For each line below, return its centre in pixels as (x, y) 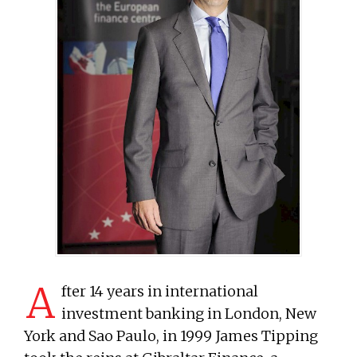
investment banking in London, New (189, 313)
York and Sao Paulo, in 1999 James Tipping (171, 335)
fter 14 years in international (160, 291)
